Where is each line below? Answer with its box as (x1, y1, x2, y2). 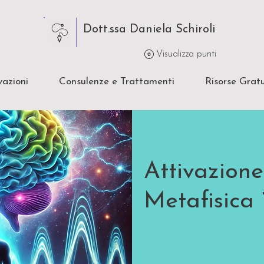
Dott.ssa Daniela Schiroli (83, 24, 215, 35)
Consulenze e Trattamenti (59, 76, 174, 87)
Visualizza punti (156, 49, 216, 59)
